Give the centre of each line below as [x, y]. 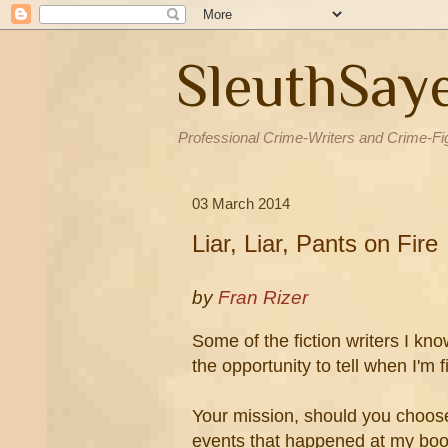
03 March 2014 [241, 203]
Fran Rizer [263, 297]
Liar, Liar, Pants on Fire [315, 243]
